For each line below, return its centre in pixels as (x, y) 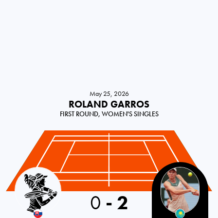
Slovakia (22, 172)
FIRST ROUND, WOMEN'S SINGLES (109, 114)
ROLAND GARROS (109, 104)
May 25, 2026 (109, 94)
